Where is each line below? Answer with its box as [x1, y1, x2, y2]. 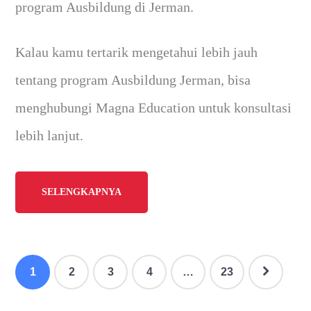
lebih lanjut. [15, 128, 84, 144]
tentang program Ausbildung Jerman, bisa [15, 72, 251, 88]
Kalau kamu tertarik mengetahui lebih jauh [15, 44, 258, 60]
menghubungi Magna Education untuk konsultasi [15, 100, 292, 116]
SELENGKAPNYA [42, 187, 122, 198]
